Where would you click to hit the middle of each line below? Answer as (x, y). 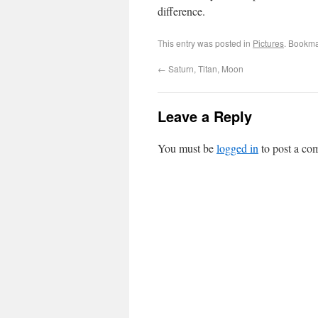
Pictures (268, 43)
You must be (187, 148)
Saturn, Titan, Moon (205, 68)
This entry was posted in (205, 43)
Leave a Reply (205, 116)
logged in (237, 148)
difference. (181, 11)
